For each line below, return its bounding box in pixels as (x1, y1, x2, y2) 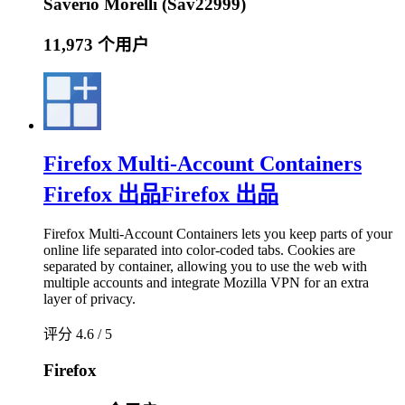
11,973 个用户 (43, 35, 149, 55)
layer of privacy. (43, 290, 136, 306)
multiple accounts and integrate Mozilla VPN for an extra (43, 274, 369, 290)
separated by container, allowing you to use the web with (43, 258, 367, 274)
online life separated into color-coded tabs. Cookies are (43, 241, 355, 258)
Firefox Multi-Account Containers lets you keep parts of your (43, 225, 392, 241)
